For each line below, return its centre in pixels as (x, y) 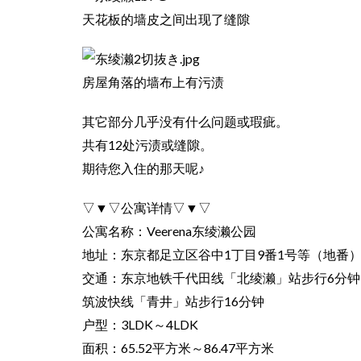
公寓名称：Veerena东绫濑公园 (169, 231)
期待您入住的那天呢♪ (143, 168)
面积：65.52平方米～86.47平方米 (179, 348)
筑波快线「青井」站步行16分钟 (173, 301)
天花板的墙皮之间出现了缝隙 (166, 19)
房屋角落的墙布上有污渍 (153, 82)
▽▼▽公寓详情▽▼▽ (147, 208)
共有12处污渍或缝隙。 (147, 145)
